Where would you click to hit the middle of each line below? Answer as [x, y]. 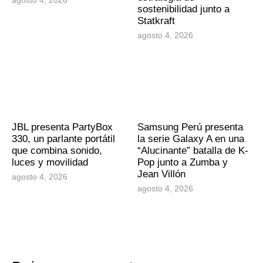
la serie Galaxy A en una [191, 139]
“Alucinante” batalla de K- [193, 150]
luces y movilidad [50, 162]
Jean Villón [161, 174]
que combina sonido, [57, 150]
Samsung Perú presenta [190, 127]
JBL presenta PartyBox [62, 127]
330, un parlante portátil [63, 139]
